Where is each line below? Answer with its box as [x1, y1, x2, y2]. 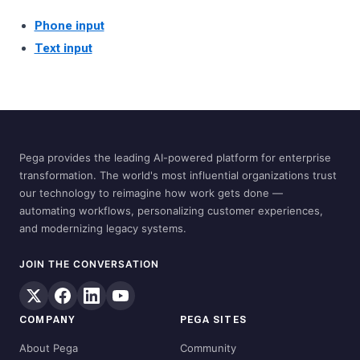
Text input [34, 41, 92, 56]
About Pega [19, 342, 78, 355]
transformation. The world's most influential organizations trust [19, 169, 337, 182]
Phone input [34, 18, 104, 34]
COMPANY [19, 314, 76, 326]
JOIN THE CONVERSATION [19, 258, 160, 271]
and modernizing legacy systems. [19, 222, 186, 235]
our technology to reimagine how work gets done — [19, 186, 283, 200]
